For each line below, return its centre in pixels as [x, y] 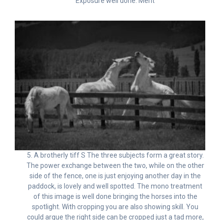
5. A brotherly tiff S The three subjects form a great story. [115, 155]
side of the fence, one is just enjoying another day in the [115, 176]
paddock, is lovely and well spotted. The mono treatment [115, 186]
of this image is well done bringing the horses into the [115, 197]
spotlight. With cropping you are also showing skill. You [115, 207]
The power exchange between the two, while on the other [115, 166]
